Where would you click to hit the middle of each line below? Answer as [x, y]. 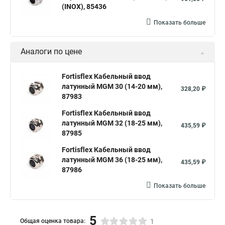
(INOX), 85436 [84, 7]
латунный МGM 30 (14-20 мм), [112, 86]
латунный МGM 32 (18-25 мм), [112, 123]
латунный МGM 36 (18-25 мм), [112, 160]
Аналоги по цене [51, 51]
